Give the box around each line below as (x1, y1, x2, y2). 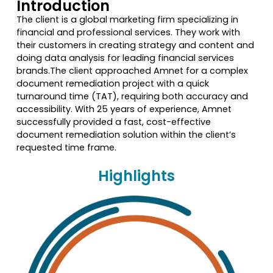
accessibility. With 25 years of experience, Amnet (16, 103, 232, 116)
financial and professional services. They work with (16, 26, 240, 39)
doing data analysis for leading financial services (16, 52, 234, 65)
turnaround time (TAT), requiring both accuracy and (16, 90, 248, 103)
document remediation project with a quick (16, 77, 209, 90)
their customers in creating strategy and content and (16, 39, 254, 52)
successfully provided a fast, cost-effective (16, 116, 211, 129)
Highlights (98, 165, 175, 186)
